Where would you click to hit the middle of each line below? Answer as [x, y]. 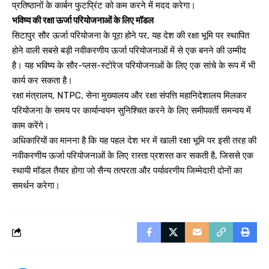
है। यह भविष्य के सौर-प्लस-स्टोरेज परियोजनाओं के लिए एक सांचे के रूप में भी [134, 65]
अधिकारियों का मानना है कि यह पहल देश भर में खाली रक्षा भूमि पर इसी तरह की [134, 140]
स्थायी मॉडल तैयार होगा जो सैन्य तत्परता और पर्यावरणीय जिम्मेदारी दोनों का [127, 170]
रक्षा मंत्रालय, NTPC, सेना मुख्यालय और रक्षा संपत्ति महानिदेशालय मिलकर [129, 95]
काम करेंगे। [31, 125]
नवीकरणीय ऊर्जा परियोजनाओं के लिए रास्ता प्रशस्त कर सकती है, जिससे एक [133, 155]
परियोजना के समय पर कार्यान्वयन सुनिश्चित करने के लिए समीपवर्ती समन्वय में [131, 110]
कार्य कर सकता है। [42, 80]
